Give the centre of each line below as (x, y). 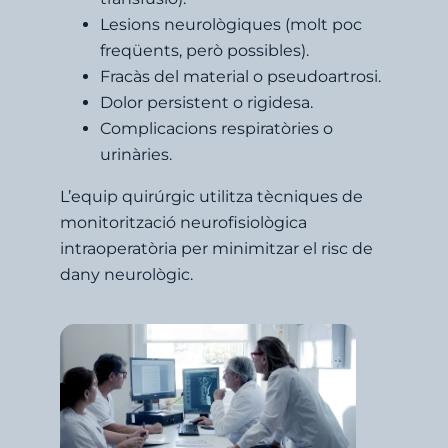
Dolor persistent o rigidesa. (206, 102)
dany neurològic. (126, 274)
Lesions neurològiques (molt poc (231, 24)
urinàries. (136, 154)
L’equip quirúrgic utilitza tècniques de (211, 196)
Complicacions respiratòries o (216, 128)
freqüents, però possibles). (204, 50)
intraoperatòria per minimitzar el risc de (216, 248)
